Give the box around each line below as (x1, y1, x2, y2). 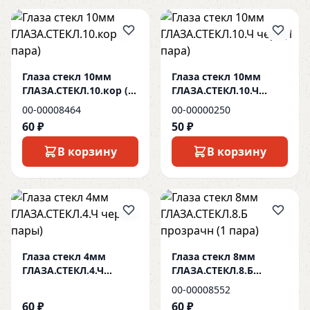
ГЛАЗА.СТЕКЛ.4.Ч (22, 264, 104, 277)
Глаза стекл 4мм (22, 250, 106, 263)
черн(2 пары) (22, 277, 88, 291)
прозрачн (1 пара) (172, 277, 262, 291)
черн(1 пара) (172, 98, 235, 111)
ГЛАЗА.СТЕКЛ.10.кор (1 (22, 84, 134, 97)
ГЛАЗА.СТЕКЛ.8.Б (172, 264, 253, 277)
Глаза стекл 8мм (172, 250, 255, 263)
